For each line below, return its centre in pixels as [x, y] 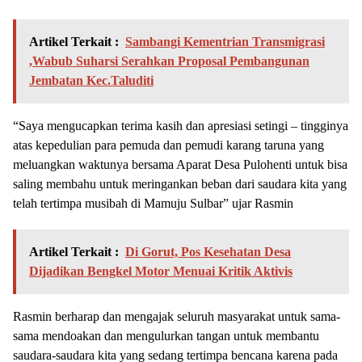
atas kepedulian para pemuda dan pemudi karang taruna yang [168, 145]
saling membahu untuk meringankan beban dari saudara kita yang [180, 184]
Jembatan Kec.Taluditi [91, 81]
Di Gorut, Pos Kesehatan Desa [208, 252]
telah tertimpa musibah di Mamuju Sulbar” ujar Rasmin [153, 204]
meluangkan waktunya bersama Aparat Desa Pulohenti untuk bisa [180, 165]
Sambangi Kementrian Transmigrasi [225, 42]
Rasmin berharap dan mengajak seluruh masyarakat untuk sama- [177, 317]
